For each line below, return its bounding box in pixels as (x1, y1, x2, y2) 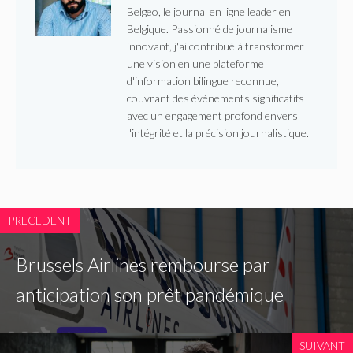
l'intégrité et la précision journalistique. (127, 125, 309, 139)
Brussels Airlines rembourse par (16, 253, 270, 277)
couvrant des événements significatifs (127, 91, 304, 105)
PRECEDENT (8, 214, 72, 228)
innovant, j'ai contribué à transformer (127, 39, 304, 53)
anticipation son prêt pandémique (16, 283, 284, 307)
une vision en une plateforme (127, 56, 264, 70)
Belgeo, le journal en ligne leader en (127, 4, 291, 18)
